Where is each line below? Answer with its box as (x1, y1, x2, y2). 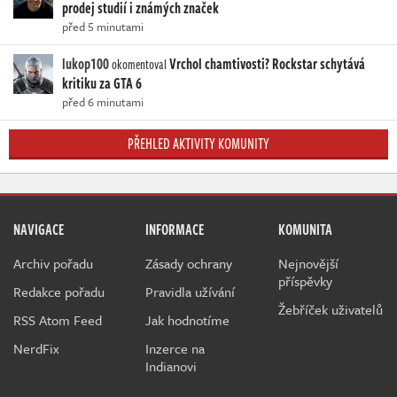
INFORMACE (145, 219, 205, 241)
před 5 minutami (62, 18, 144, 36)
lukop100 (62, 53, 109, 75)
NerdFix (13, 339, 59, 359)
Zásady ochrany (145, 253, 233, 274)
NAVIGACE (13, 219, 64, 241)
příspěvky (277, 271, 332, 292)
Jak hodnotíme (145, 310, 230, 331)
